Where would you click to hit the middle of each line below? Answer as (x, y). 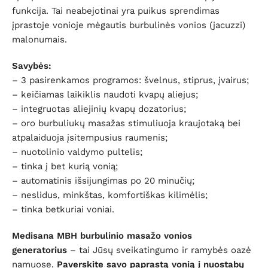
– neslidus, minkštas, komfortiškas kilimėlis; (110, 195)
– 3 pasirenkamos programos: (78, 80)
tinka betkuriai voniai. (68, 209)
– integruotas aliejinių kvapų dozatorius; (99, 109)
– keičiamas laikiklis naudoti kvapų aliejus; (105, 94)
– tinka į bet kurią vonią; (65, 166)
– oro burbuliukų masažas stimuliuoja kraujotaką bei (126, 123)
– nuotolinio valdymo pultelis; (77, 152)
